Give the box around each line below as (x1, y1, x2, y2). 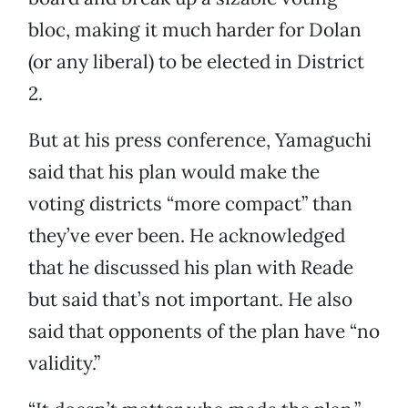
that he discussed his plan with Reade (28, 255, 353, 280)
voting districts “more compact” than (28, 191, 352, 217)
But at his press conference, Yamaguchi (28, 127, 372, 153)
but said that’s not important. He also (28, 287, 352, 312)
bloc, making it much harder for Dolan (28, 17, 362, 43)
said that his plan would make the (28, 159, 320, 185)
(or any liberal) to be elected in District (28, 49, 364, 75)
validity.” (28, 351, 100, 376)
